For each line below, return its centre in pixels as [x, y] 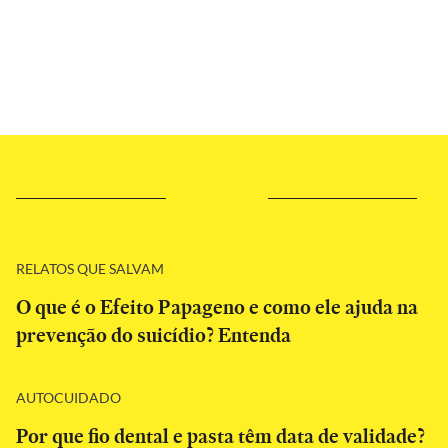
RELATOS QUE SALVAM [90, 268]
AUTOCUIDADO [68, 397]
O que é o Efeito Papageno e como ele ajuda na [217, 307]
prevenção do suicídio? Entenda [153, 335]
